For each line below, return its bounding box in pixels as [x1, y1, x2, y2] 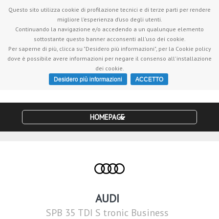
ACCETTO [135, 76, 163, 83]
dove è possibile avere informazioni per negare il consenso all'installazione [7, 55, 212, 62]
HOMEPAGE [90, 112, 125, 122]
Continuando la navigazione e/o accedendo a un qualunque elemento [15, 25, 204, 33]
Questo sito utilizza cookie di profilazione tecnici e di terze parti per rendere [8, 6, 211, 13]
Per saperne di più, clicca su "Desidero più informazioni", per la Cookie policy [8, 45, 211, 52]
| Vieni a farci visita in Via [114, 5, 186, 14]
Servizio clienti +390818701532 [17, 5, 114, 14]
